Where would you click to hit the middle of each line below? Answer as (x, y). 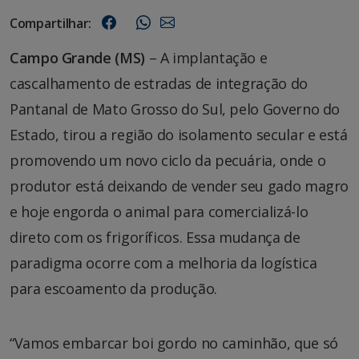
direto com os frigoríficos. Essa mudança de (155, 237)
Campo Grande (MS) (77, 57)
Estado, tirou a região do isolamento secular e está (179, 134)
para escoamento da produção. (113, 288)
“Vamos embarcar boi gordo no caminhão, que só (174, 343)
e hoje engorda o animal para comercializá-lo (159, 211)
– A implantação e (206, 57)
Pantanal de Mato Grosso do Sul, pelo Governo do (175, 109)
